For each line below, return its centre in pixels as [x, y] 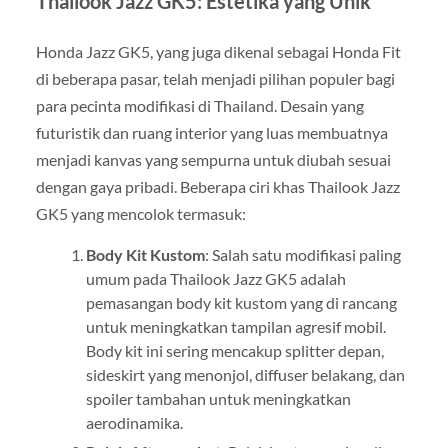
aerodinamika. [134, 423]
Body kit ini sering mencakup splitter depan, [234, 351]
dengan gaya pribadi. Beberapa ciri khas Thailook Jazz [217, 187]
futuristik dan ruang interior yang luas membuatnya [211, 133]
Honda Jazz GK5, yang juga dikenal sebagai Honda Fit [218, 52]
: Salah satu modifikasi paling [302, 255]
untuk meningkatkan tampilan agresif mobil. [235, 327]
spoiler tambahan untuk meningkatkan [218, 399]
